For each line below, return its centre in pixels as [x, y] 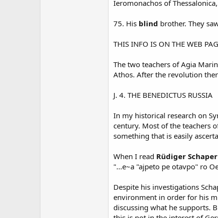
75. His [126, 23]
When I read [135, 156]
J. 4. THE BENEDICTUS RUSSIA [163, 95]
